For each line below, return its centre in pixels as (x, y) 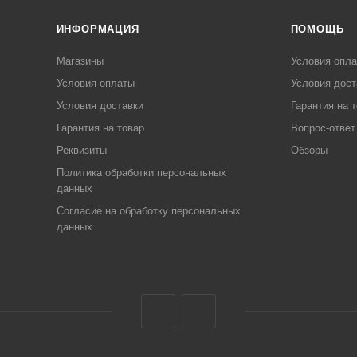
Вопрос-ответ (323, 128)
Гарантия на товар (100, 128)
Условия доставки (100, 106)
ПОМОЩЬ (317, 29)
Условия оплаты (95, 83)
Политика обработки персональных (141, 173)
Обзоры (309, 150)
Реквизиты (81, 150)
